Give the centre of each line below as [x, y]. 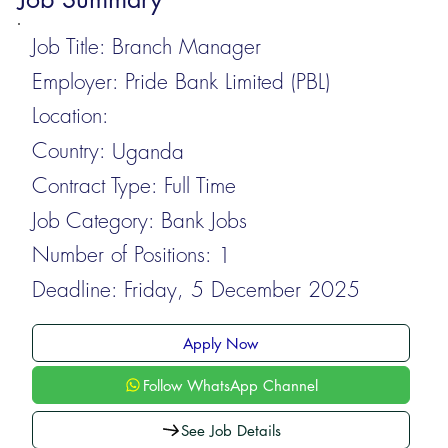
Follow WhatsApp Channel [231, 385]
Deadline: [75, 289]
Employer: [76, 81]
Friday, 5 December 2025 [241, 290]
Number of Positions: [122, 255]
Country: [69, 151]
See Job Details [230, 430]
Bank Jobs [203, 220]
